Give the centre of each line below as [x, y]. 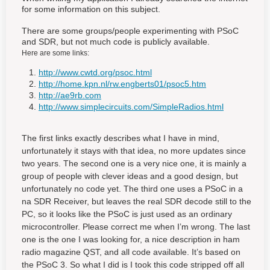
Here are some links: [55, 53]
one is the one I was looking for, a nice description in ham [131, 239]
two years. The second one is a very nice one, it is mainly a [134, 163]
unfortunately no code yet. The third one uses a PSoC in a [132, 189]
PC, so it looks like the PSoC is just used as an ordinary [127, 214]
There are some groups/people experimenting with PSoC [130, 31]
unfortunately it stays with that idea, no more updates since [134, 151]
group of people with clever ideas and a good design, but [130, 176]
